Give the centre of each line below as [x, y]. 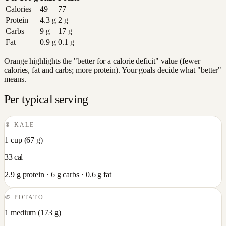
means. [15, 79]
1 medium [20, 212]
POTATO [29, 197]
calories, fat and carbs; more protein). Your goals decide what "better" [113, 70]
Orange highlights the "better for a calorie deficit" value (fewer [102, 61]
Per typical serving [46, 99]
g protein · [33, 175]
